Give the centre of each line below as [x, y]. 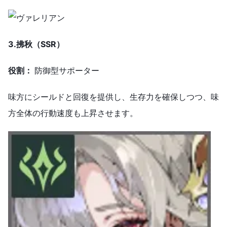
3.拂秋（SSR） [36, 44]
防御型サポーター [67, 71]
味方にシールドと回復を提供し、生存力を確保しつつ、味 [113, 97]
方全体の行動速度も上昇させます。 [73, 113]
